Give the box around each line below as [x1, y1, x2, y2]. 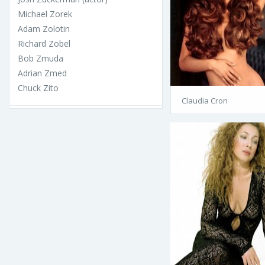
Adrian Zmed [18, 67, 67, 79]
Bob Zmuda [18, 53, 63, 64]
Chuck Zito [18, 82, 59, 94]
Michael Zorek [18, 8, 72, 20]
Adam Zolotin [18, 23, 70, 35]
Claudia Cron [182, 95, 228, 106]
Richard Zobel [18, 38, 70, 50]
